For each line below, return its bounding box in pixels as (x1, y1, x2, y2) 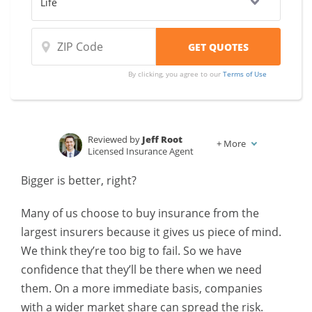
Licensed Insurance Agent (88, 145, 194, 157)
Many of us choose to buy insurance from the (21, 205, 259, 221)
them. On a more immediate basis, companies (21, 281, 263, 296)
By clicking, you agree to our (128, 69, 224, 79)
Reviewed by (88, 133, 143, 146)
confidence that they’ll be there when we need (21, 262, 262, 277)
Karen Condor (134, 163, 197, 175)
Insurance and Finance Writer (88, 175, 210, 187)
